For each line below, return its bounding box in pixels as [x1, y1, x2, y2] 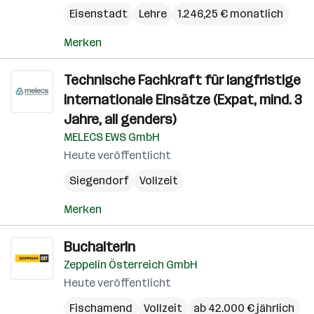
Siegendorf [69, 174, 128, 187]
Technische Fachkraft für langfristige [64, 71, 301, 88]
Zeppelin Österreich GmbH [64, 258, 198, 271]
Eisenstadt [69, 7, 128, 20]
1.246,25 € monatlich [178, 7, 283, 20]
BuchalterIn [64, 238, 135, 255]
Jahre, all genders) [64, 111, 176, 128]
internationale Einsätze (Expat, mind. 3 [64, 91, 302, 108]
